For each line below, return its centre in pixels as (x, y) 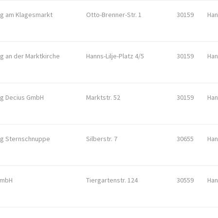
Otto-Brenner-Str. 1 (114, 15)
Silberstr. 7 (102, 139)
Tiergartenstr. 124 (112, 180)
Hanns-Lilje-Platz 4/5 (115, 56)
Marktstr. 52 (103, 97)
